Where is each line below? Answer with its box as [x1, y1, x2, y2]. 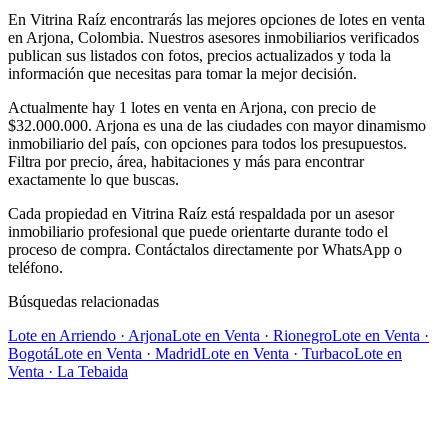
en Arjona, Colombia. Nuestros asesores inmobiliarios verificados [8, 29, 419, 47]
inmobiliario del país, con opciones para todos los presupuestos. [8, 135, 407, 153]
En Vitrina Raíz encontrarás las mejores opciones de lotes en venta [8, 11, 425, 29]
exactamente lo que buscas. [8, 171, 179, 189]
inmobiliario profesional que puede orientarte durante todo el [8, 223, 388, 241]
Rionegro [273, 327, 332, 345]
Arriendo [59, 327, 116, 345]
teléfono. [8, 259, 63, 277]
